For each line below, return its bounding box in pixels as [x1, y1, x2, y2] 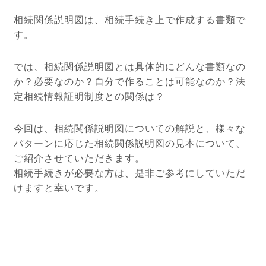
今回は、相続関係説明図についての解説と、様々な [14, 123, 246, 134]
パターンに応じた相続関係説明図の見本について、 [14, 138, 246, 148]
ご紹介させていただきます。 [14, 153, 145, 163]
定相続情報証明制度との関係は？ [14, 91, 166, 102]
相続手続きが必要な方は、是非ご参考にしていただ [14, 167, 246, 178]
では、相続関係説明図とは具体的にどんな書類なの [14, 62, 246, 72]
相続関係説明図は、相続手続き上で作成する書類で [14, 15, 246, 26]
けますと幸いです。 [14, 182, 105, 193]
